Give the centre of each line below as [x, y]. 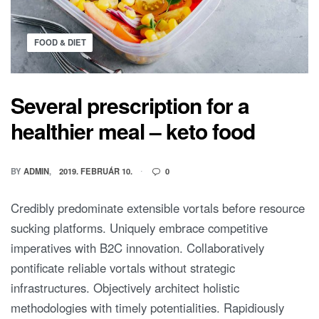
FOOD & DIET [60, 42]
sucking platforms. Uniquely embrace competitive [139, 228]
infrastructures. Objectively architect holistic [125, 288]
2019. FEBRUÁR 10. [96, 171]
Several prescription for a [130, 105]
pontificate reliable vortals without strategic [123, 268]
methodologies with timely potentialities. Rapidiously [147, 308]
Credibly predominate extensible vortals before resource [158, 208]
